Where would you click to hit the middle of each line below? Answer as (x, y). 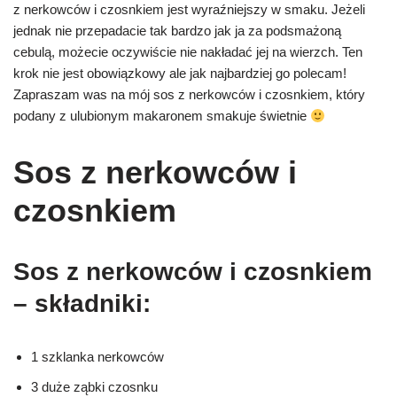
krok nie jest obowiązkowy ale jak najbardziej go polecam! (180, 73)
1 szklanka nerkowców (97, 357)
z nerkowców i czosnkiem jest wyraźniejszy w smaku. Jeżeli (189, 9)
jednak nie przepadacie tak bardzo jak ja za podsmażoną (177, 31)
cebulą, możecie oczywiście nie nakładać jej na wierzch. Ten (188, 52)
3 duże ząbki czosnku (94, 387)
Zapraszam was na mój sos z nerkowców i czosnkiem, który (189, 94)
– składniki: (82, 304)
